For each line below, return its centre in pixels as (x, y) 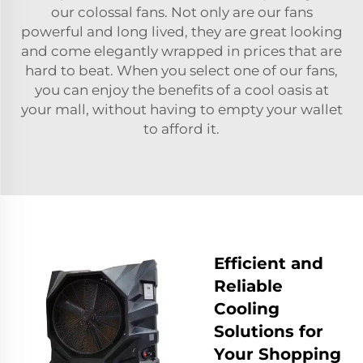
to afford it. (181, 129)
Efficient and (269, 264)
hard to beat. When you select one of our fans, (181, 71)
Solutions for (269, 332)
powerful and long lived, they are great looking (181, 32)
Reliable (248, 286)
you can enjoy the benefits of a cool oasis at (181, 90)
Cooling (247, 309)
